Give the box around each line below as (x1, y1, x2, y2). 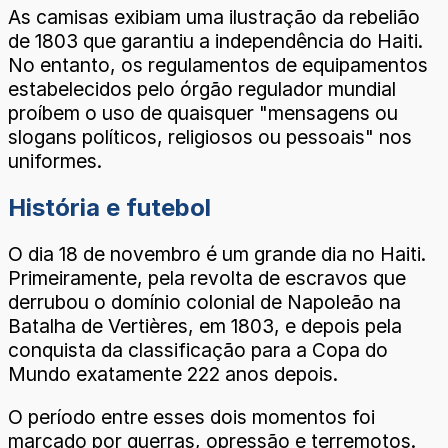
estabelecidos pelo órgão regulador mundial (8, 76, 396, 101)
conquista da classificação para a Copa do (8, 337, 388, 362)
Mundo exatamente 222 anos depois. (8, 361, 338, 386)
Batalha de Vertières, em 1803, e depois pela (8, 313, 402, 338)
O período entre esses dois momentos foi (8, 404, 375, 429)
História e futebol (8, 192, 211, 222)
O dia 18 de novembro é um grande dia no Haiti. (8, 241, 426, 266)
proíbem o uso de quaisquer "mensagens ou (8, 100, 398, 125)
